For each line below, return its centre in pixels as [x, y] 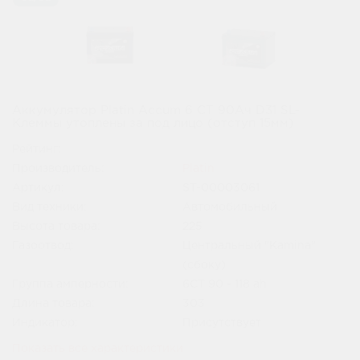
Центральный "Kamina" [249, 246]
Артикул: [38, 188]
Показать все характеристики [98, 349]
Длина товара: [53, 304]
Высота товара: [56, 227]
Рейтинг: [37, 149]
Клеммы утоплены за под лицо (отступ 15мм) [153, 123]
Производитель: [58, 169]
